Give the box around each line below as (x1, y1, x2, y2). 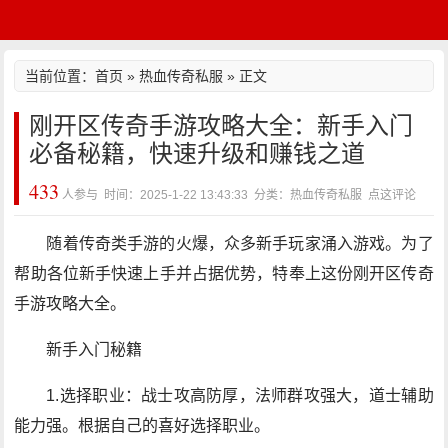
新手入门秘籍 (46, 341, 143, 358)
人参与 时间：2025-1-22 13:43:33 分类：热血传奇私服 (59, 188, 369, 202)
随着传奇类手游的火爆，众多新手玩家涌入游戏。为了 (46, 235, 434, 252)
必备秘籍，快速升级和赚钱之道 (29, 140, 366, 167)
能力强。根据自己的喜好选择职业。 (14, 417, 271, 434)
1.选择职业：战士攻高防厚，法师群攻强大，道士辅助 (46, 387, 434, 404)
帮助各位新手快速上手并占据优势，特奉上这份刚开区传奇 (14, 265, 434, 282)
